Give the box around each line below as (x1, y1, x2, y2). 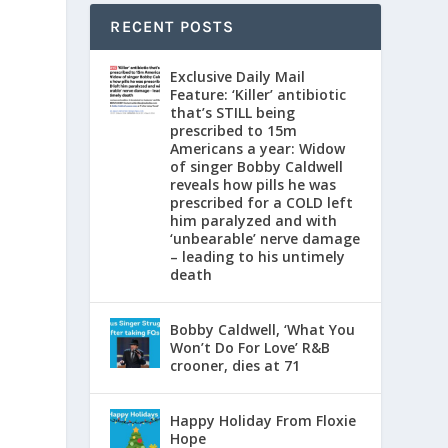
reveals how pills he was (170, 174, 337, 194)
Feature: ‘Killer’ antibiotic (170, 84, 347, 104)
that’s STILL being (170, 102, 296, 122)
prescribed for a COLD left (170, 192, 354, 212)
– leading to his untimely (170, 246, 346, 266)
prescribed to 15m (170, 120, 298, 140)
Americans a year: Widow (170, 138, 346, 158)
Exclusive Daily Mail (170, 66, 306, 86)
